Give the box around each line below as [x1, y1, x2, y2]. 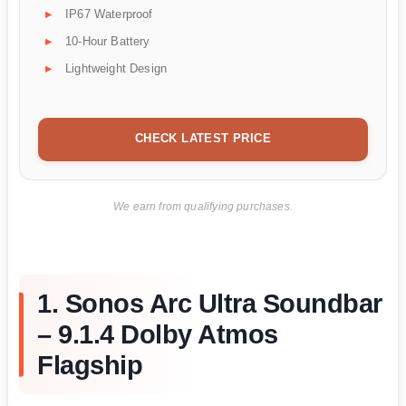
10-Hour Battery [65, 34, 150, 48]
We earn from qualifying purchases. [113, 200, 293, 212]
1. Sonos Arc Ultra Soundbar [37, 289, 382, 319]
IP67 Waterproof [65, 6, 153, 21]
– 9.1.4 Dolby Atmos [37, 320, 278, 350]
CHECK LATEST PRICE [134, 130, 272, 145]
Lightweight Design [65, 61, 168, 75]
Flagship [37, 351, 142, 381]
